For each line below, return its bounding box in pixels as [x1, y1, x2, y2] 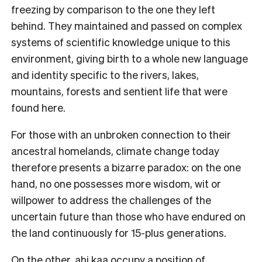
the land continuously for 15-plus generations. [11, 225, 226, 239]
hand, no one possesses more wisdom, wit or [11, 176, 221, 190]
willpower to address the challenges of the [11, 192, 211, 206]
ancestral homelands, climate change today [11, 143, 219, 157]
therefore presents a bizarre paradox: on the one [11, 160, 241, 174]
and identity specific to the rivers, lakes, [11, 67, 199, 81]
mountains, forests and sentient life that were [11, 84, 227, 98]
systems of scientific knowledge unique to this [11, 35, 230, 49]
